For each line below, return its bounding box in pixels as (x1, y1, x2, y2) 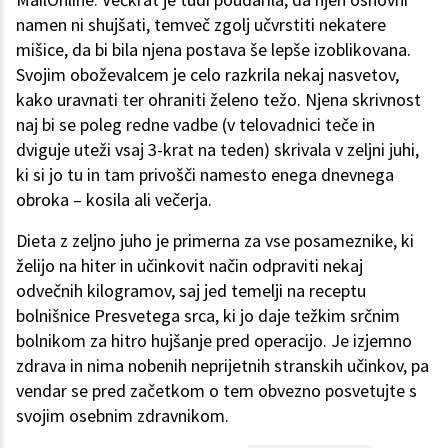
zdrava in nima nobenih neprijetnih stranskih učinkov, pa (16, 354, 429, 378)
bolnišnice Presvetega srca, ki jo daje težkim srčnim (16, 304, 400, 328)
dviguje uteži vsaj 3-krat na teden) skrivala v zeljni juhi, (16, 138, 419, 162)
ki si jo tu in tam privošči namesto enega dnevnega (16, 163, 394, 187)
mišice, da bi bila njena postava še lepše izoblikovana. (16, 38, 411, 62)
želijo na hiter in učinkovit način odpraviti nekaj (16, 254, 363, 278)
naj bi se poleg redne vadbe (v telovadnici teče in (16, 113, 375, 137)
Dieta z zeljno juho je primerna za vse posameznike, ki (16, 229, 414, 253)
